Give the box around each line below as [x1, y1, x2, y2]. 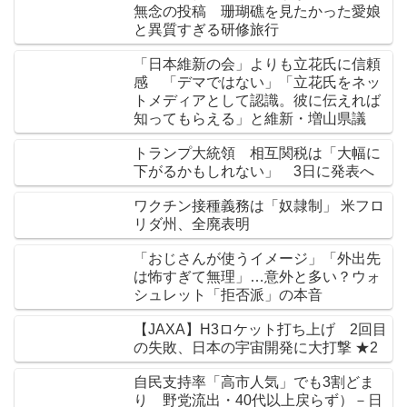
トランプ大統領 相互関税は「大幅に [134, 144, 381, 161]
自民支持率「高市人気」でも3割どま [134, 373, 374, 390]
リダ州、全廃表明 [134, 215, 250, 232]
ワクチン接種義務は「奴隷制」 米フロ [134, 197, 384, 213]
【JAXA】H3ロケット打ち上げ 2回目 [134, 321, 387, 337]
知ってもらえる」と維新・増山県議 [134, 110, 366, 126]
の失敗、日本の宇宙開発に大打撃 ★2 [355, 339, 378, 355]
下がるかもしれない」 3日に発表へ [134, 163, 374, 179]
